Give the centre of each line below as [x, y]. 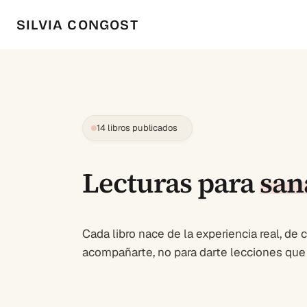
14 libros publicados [137, 128]
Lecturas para [168, 183]
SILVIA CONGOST [77, 25]
